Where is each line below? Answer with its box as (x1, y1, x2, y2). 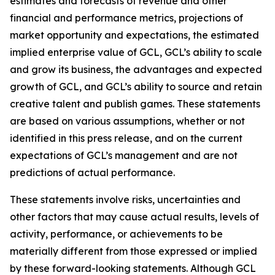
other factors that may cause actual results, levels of (10, 211, 259, 223)
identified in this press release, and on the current (10, 132, 242, 144)
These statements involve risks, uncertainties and (10, 193, 241, 206)
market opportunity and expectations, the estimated (10, 29, 259, 41)
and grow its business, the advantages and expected (10, 63, 262, 76)
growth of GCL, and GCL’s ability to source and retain (10, 80, 262, 93)
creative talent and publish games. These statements (10, 98, 260, 110)
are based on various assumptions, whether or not (10, 115, 245, 127)
